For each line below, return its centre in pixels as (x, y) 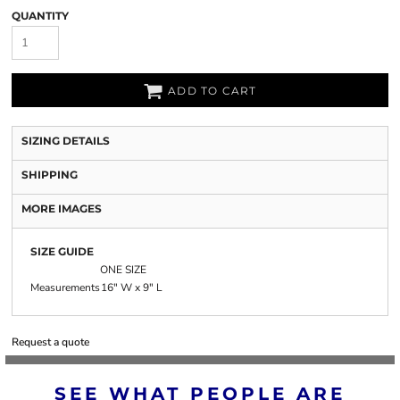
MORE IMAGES (62, 208)
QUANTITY (40, 16)
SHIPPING (50, 175)
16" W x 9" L (132, 287)
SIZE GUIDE (62, 251)
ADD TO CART (212, 91)
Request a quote (50, 342)
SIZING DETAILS (66, 141)
